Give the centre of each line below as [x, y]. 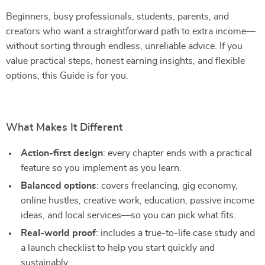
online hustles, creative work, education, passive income [138, 201]
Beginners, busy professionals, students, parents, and [117, 17]
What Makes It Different [64, 128]
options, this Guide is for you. [67, 76]
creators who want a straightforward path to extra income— [131, 31]
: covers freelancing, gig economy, [167, 186]
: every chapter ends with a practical [177, 153]
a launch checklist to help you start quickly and [118, 248]
